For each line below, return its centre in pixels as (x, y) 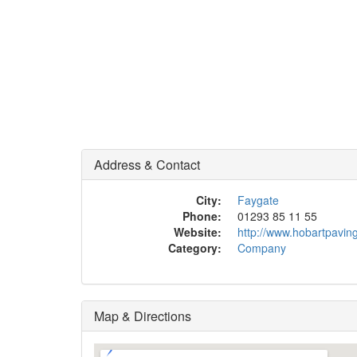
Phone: (202, 216)
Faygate (258, 200)
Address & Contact (147, 165)
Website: (198, 232)
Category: (195, 248)
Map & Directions (143, 316)
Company (262, 248)
